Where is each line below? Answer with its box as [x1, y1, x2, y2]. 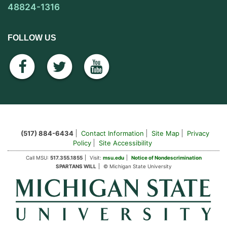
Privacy [186, 129, 209, 138]
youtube [82, 57, 141, 75]
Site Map [151, 129, 179, 138]
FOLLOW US [8, 33, 56, 43]
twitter [44, 57, 92, 75]
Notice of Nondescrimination [131, 155, 202, 161]
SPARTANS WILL [55, 163, 96, 170]
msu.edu [102, 155, 124, 161]
